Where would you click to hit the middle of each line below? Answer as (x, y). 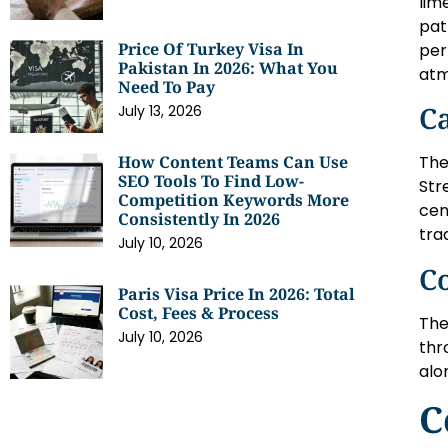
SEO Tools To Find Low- (211, 181)
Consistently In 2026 (199, 219)
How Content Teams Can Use (233, 162)
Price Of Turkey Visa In (211, 48)
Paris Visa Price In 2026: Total (237, 294)
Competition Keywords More (234, 200)
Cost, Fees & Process (199, 313)
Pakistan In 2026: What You (228, 67)
